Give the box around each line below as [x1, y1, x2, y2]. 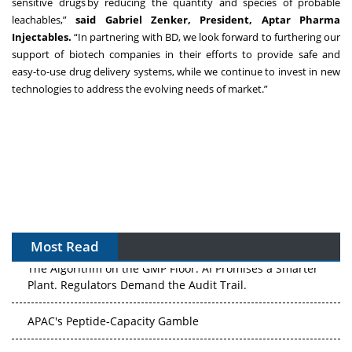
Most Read [31, 236, 99, 255]
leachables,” [12, 12, 76, 27]
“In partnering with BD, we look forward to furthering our [71, 29, 340, 44]
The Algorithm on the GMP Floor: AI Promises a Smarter [27, 258, 318, 274]
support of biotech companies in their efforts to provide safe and [12, 46, 340, 61]
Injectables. [12, 29, 71, 44]
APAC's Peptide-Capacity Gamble [27, 311, 199, 327]
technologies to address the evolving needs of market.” [12, 81, 268, 96]
